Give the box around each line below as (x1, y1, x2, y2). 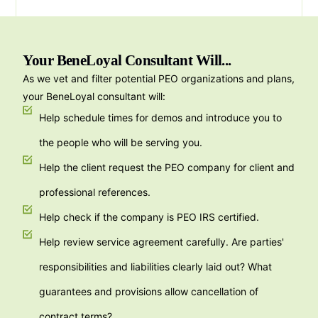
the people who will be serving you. (38, 136, 202, 148)
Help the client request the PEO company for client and (38, 160, 295, 173)
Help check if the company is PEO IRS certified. (38, 210, 259, 223)
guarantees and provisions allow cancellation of (38, 285, 258, 297)
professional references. (38, 185, 150, 198)
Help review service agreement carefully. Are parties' (38, 235, 284, 248)
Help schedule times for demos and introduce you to (38, 111, 282, 124)
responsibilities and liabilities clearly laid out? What (38, 260, 272, 273)
